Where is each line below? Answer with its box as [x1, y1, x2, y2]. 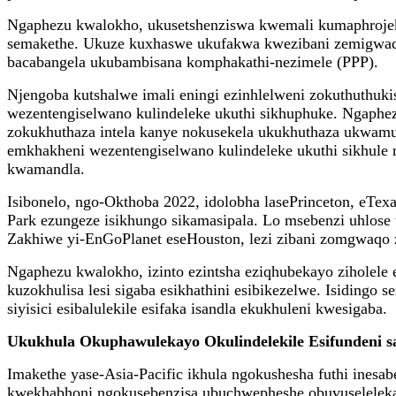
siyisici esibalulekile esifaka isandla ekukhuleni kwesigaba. [7, 299, 387, 317]
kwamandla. [7, 159, 85, 178]
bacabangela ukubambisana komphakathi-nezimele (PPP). [7, 52, 378, 71]
